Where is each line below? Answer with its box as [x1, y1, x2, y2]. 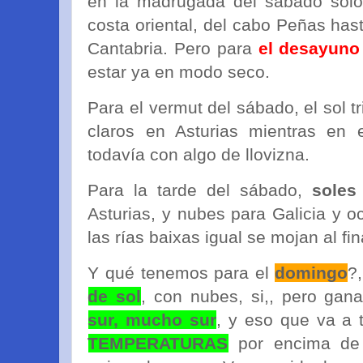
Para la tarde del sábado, [88, 181, 312, 200]
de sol [88, 286, 142, 305]
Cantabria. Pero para [88, 39, 258, 58]
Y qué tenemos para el [88, 263, 275, 282]
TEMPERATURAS [88, 333, 228, 352]
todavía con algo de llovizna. [88, 145, 310, 164]
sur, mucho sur [88, 310, 217, 329]
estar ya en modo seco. [88, 62, 271, 82]
